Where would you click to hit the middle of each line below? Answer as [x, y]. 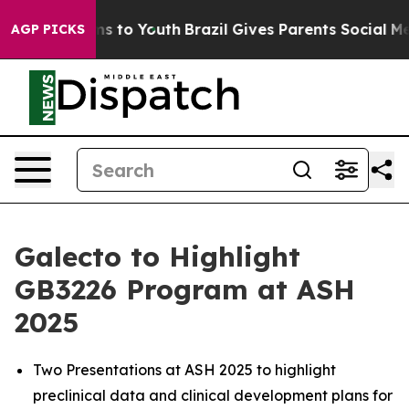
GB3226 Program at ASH [185, 289]
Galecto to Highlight [157, 257]
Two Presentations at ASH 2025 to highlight [184, 370]
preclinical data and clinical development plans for [213, 395]
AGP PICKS [48, 29]
